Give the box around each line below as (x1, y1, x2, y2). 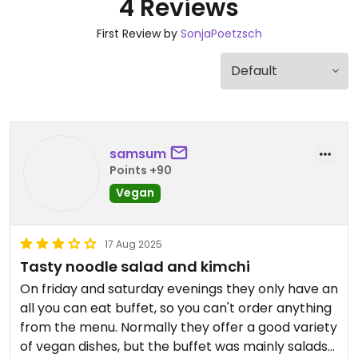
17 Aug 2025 (105, 237, 162, 251)
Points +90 (109, 161, 172, 178)
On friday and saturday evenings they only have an (20, 280, 338, 298)
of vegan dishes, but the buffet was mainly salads (20, 337, 328, 356)
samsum (109, 144, 166, 163)
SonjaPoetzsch (180, 26, 262, 42)
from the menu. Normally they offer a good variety (20, 318, 337, 336)
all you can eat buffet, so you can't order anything (20, 299, 332, 317)
